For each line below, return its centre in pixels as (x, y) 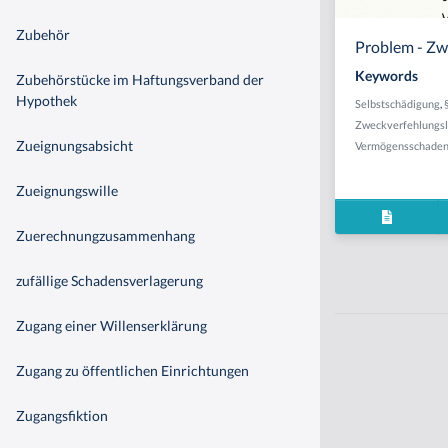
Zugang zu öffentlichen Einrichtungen (132, 370)
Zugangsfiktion (62, 415)
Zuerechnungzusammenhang (105, 235)
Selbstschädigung (397, 103)
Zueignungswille (67, 190)
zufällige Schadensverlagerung (109, 280)
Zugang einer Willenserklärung (111, 325)
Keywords (386, 75)
